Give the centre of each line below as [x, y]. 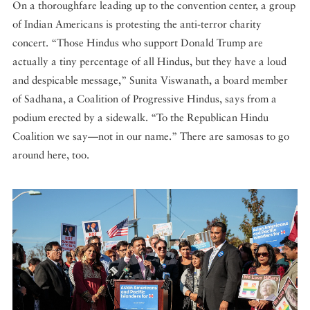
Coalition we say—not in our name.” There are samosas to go [151, 136]
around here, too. [51, 155]
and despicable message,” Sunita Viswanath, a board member [150, 80]
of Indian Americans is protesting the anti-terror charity [137, 24]
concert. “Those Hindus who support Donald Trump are [138, 43]
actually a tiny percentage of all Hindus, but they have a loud [149, 62]
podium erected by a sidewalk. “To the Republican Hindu [140, 118]
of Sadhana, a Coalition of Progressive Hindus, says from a [145, 99]
